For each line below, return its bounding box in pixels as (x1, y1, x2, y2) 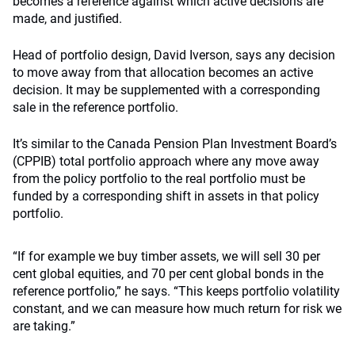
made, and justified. (13, 11, 122, 26)
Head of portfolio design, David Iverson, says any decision (13, 48, 335, 63)
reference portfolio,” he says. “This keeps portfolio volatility (13, 284, 340, 299)
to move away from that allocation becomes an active (13, 65, 313, 80)
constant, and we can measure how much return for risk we (13, 301, 342, 316)
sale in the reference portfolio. (13, 100, 178, 115)
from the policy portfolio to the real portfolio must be (13, 171, 305, 186)
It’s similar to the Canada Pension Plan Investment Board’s (13, 136, 337, 151)
